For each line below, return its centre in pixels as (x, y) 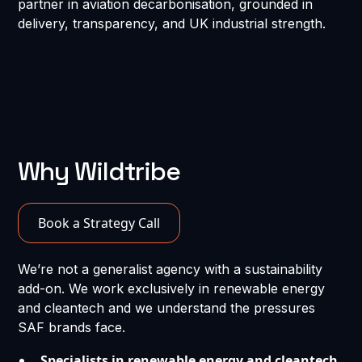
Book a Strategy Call (99, 223)
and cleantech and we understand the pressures (167, 308)
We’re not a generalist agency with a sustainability (170, 269)
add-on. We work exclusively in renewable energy (172, 289)
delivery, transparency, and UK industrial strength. (172, 24)
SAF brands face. (72, 328)
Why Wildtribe (99, 172)
